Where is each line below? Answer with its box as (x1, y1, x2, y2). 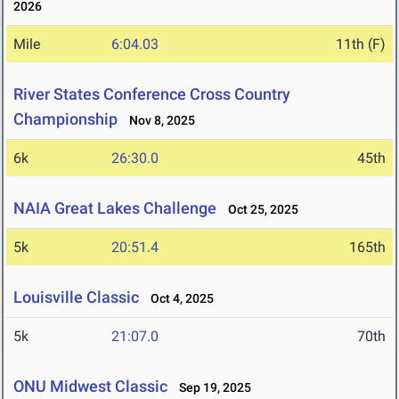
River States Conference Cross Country (13, 85, 290, 104)
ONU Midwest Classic (13, 377, 167, 396)
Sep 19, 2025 (171, 380, 251, 395)
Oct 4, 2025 (142, 291, 214, 306)
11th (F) (336, 36, 386, 53)
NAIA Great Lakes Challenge (13, 199, 216, 218)
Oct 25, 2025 (220, 202, 298, 217)
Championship (13, 110, 118, 129)
